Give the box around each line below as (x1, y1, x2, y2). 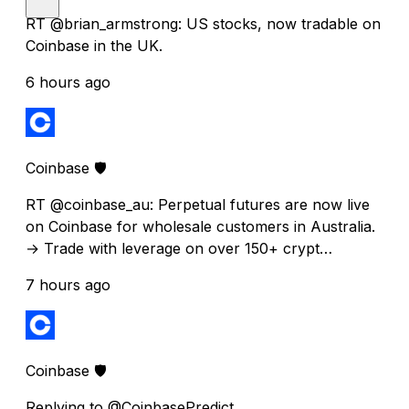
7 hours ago (26, 275, 110, 294)
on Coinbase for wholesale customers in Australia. (26, 216, 375, 236)
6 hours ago (26, 72, 110, 91)
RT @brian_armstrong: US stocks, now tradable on (26, 14, 381, 33)
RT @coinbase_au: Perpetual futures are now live (26, 194, 370, 214)
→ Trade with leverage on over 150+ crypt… (26, 238, 332, 257)
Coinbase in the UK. (26, 36, 163, 55)
